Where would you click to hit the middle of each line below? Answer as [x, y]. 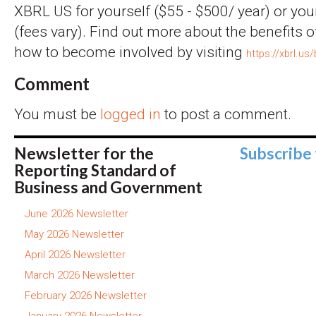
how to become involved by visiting [130, 52]
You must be [57, 115]
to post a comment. [226, 115]
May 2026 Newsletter [74, 234]
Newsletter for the [84, 153]
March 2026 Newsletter [80, 275]
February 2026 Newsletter [86, 295]
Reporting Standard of [95, 170]
